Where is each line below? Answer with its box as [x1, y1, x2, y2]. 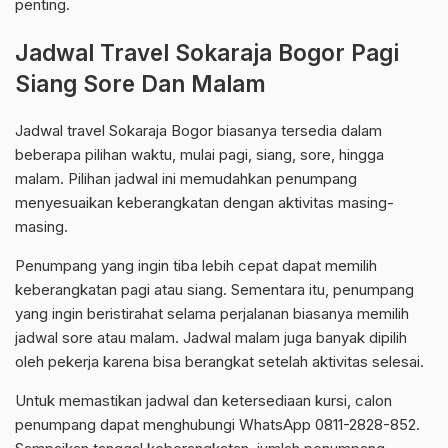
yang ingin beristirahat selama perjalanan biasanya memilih [15, 304, 409, 324]
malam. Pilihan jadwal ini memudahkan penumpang [15, 169, 357, 189]
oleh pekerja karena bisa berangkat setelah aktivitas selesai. [15, 352, 424, 372]
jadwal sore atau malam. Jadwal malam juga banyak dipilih [15, 328, 407, 348]
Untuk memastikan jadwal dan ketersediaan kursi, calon [15, 391, 392, 411]
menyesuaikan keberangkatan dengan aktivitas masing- [15, 193, 394, 213]
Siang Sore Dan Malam [15, 70, 266, 98]
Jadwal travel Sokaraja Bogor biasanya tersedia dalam [15, 121, 382, 141]
